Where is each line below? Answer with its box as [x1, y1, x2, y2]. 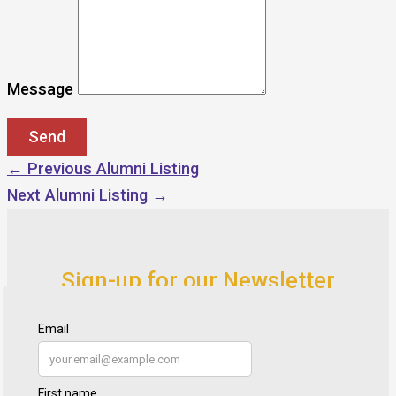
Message [7, 79, 73, 98]
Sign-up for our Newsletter [61, 267, 335, 294]
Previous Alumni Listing [23, 158, 199, 178]
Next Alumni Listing [7, 185, 152, 204]
